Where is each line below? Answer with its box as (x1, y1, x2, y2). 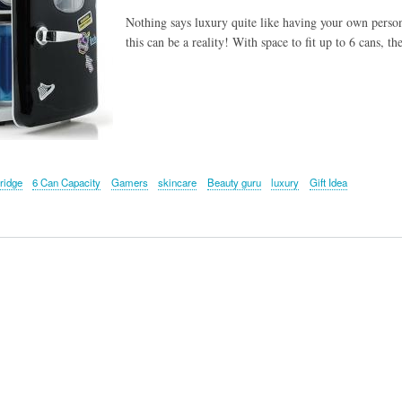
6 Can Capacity (32, 175, 101, 190)
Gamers (110, 175, 148, 190)
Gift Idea (309, 175, 347, 190)
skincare (158, 175, 197, 190)
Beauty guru (206, 175, 261, 190)
